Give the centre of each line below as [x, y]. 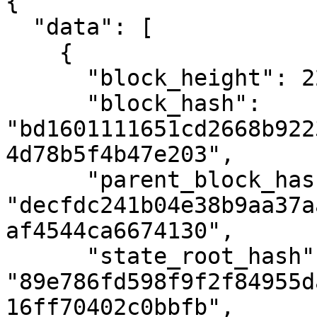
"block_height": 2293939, [46, 78]
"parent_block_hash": [46, 180]
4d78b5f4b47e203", [120, 154]
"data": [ [19, 27]
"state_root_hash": [46, 256]
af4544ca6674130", [120, 231]
